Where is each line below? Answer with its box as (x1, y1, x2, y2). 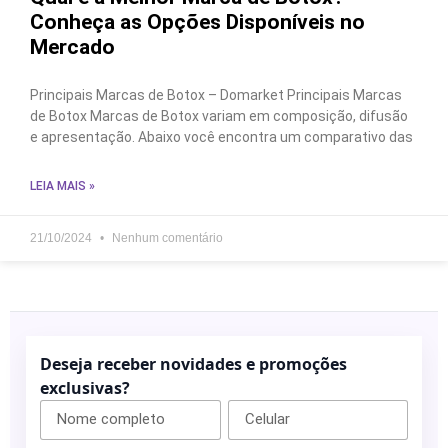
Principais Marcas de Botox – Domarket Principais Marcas (30, 86, 402, 103)
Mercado (30, 34, 115, 59)
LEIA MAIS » (30, 178, 95, 193)
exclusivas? (40, 376, 130, 399)
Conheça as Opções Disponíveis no (30, 9, 365, 34)
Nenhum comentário (109, 230, 223, 245)
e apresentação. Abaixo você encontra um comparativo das (30, 128, 413, 145)
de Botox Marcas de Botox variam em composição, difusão (30, 107, 408, 124)
